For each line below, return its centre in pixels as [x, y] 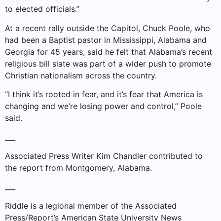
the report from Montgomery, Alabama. [78, 167]
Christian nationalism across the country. [81, 75]
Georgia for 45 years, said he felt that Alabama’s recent [109, 52]
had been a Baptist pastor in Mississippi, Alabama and [106, 40]
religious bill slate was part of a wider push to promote [108, 63]
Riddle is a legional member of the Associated [91, 205]
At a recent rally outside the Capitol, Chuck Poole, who [108, 28]
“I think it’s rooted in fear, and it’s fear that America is [104, 94]
